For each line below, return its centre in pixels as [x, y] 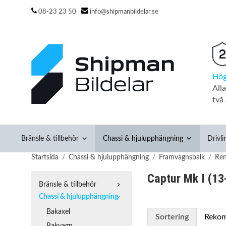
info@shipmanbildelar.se [124, 12]
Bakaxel [58, 212]
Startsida [45, 157]
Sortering [172, 217]
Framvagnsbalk [182, 157]
